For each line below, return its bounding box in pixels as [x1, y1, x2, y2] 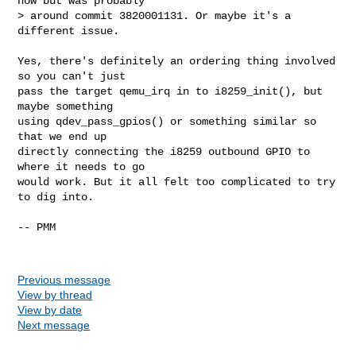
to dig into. [17, 190, 95, 203]
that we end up [17, 130, 107, 143]
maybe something [17, 99, 114, 113]
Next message [17, 318, 91, 331]
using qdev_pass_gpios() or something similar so [17, 114, 317, 128]
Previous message [17, 273, 111, 286]
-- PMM [17, 220, 56, 234]
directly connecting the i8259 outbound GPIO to [17, 145, 311, 158]
